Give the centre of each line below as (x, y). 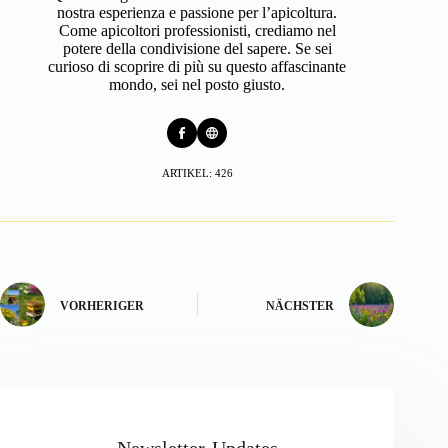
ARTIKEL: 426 (197, 173)
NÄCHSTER (300, 305)
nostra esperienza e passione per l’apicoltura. (197, 13)
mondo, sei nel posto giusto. (197, 85)
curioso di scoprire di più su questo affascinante (197, 67)
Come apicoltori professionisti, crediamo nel (197, 31)
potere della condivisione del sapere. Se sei (197, 49)
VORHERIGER (102, 305)
